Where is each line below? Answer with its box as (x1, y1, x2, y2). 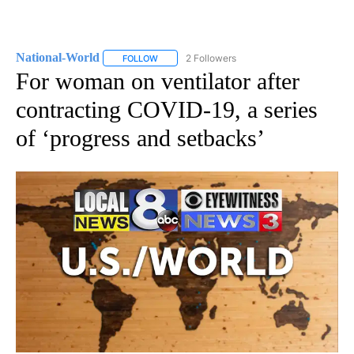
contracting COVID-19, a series (16, 96, 318, 122)
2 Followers (186, 51, 236, 64)
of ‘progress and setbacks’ (16, 124, 265, 151)
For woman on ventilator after (16, 67, 299, 94)
